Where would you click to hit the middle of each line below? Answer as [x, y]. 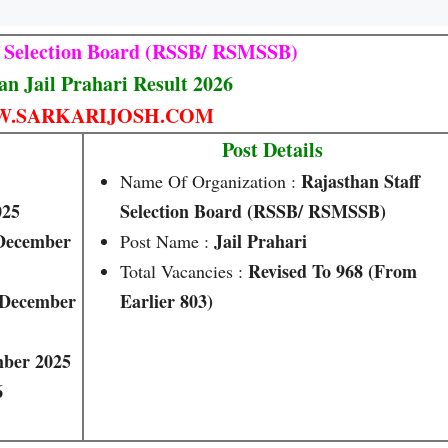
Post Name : [167, 241]
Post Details [272, 149]
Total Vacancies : [184, 271]
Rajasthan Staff [360, 181]
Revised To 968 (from [332, 271]
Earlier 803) [166, 301]
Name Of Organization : [210, 181]
